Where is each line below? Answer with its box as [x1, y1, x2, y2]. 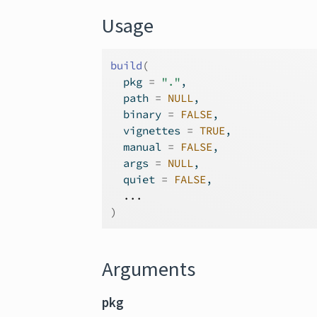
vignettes [110, 124, 188, 137]
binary [110, 108, 168, 121]
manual [110, 140, 168, 154]
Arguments [102, 256, 196, 282]
